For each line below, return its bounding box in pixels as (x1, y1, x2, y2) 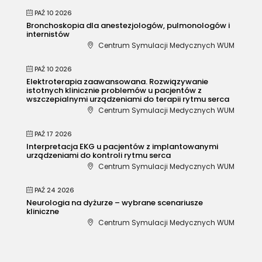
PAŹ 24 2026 (35, 185, 74, 194)
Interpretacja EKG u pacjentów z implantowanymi (26, 140, 218, 152)
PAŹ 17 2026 (35, 129, 72, 138)
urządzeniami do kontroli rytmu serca (26, 149, 171, 161)
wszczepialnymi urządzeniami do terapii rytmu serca (26, 93, 229, 105)
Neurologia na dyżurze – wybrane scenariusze (26, 196, 203, 208)
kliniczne (26, 205, 59, 217)
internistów (26, 28, 70, 40)
